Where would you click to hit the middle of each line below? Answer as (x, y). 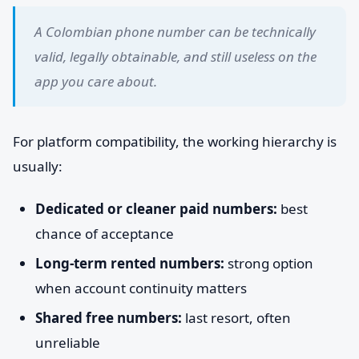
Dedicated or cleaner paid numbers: (156, 209)
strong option (269, 263)
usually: (38, 166)
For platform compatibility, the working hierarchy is (175, 141)
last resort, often (236, 318)
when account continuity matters (141, 288)
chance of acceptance (105, 234)
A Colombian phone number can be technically (175, 32)
